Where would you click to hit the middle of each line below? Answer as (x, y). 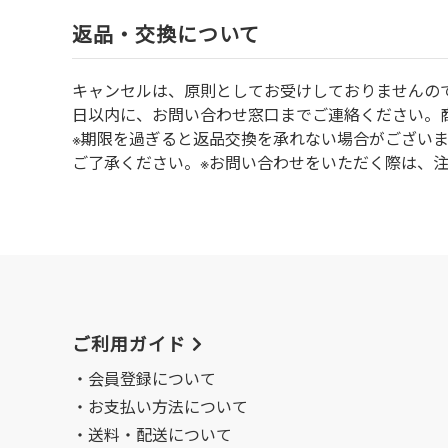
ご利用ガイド (129, 344)
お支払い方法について (168, 407)
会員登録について (152, 379)
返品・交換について (166, 34)
